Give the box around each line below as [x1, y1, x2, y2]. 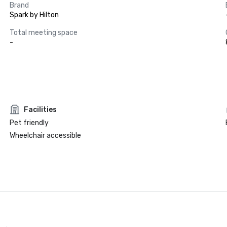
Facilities [23, 105, 57, 114]
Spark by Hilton [9, 11, 59, 19]
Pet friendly [9, 119, 49, 127]
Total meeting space [9, 28, 78, 37]
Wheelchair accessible [9, 131, 81, 140]
